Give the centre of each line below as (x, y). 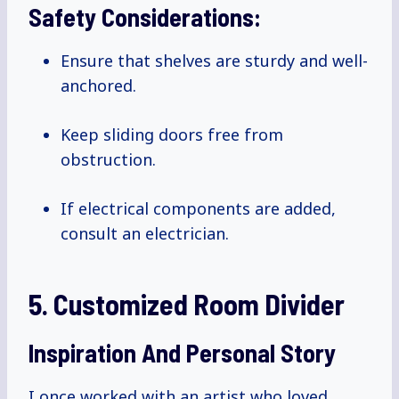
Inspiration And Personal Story (182, 353)
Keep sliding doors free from (172, 135)
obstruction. (108, 160)
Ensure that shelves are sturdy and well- (214, 61)
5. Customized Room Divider (187, 304)
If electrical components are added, (198, 209)
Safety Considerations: (145, 17)
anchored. (98, 86)
